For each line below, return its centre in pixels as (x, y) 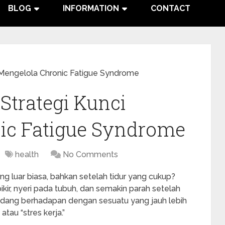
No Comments (90, 154)
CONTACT (171, 8)
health (27, 154)
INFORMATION (91, 8)
